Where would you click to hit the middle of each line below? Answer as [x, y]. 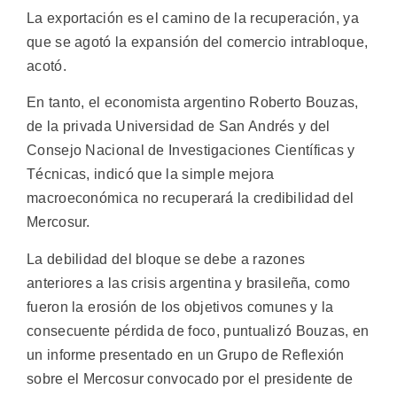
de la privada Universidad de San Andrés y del [179, 127]
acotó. [47, 66]
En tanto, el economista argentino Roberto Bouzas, [193, 103]
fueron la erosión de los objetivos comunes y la [180, 307]
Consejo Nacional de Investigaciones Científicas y [191, 151]
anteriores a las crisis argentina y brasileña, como [189, 283]
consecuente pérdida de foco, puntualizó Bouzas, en [198, 331]
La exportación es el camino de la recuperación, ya [193, 19]
